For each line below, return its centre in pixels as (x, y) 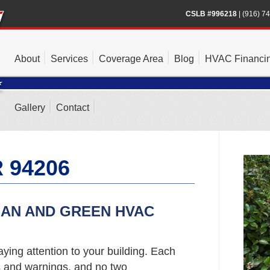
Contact (73, 108)
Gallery (30, 108)
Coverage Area (131, 59)
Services (69, 59)
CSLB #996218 (211, 14)
